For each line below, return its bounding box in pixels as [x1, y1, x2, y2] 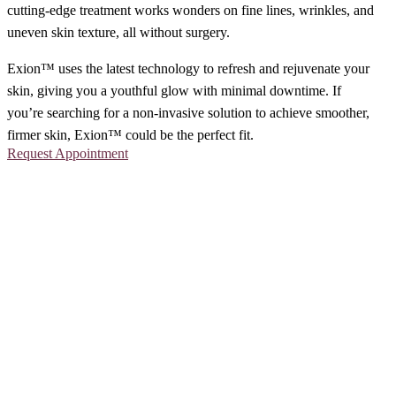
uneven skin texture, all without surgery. [7, 24, 230, 40]
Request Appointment [7, 145, 128, 161]
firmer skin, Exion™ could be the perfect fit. [7, 126, 254, 142]
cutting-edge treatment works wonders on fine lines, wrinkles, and [7, 2, 374, 18]
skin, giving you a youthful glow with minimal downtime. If [7, 82, 341, 98]
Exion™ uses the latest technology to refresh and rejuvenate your [7, 60, 369, 76]
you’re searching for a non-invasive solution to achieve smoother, [7, 104, 369, 120]
